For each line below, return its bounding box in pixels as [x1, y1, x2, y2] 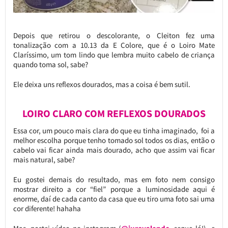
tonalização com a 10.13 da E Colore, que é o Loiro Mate [13, 40, 215, 50]
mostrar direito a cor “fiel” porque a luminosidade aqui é [13, 184, 215, 194]
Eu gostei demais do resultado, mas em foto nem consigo [13, 175, 215, 185]
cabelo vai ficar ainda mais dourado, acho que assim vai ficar [13, 145, 215, 155]
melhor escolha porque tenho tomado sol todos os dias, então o [13, 135, 215, 146]
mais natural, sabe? [13, 155, 75, 165]
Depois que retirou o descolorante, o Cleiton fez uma [13, 31, 215, 41]
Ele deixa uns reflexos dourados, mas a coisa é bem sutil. [13, 79, 190, 90]
